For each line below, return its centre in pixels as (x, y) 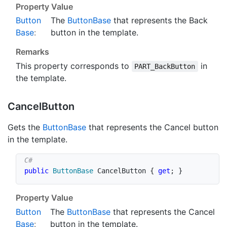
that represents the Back (160, 21)
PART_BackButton (165, 66)
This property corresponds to (74, 66)
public (36, 171)
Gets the (25, 127)
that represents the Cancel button (152, 127)
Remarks (32, 52)
